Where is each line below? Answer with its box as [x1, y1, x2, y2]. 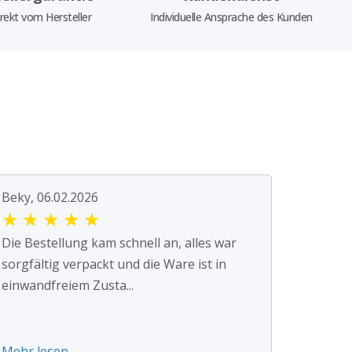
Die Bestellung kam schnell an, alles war [2, 234, 236, 252]
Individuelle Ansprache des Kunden [150, 9, 313, 25]
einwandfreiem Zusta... [2, 277, 134, 295]
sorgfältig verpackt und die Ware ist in [2, 255, 226, 273]
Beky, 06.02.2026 [2, 189, 98, 207]
